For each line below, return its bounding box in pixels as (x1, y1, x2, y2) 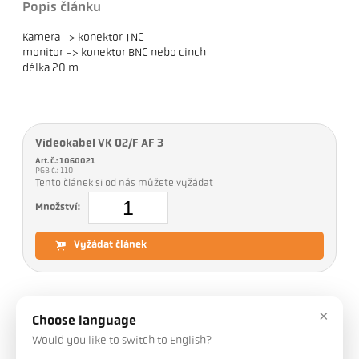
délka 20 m (22, 63, 79, 75)
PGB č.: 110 (35, 167, 75, 176)
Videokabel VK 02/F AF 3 (35, 138, 164, 151)
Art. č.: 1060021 (35, 157, 96, 167)
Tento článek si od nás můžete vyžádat (35, 179, 214, 189)
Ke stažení (79, 314, 131, 327)
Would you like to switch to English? (32, 335, 212, 347)
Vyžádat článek (74, 240, 147, 251)
